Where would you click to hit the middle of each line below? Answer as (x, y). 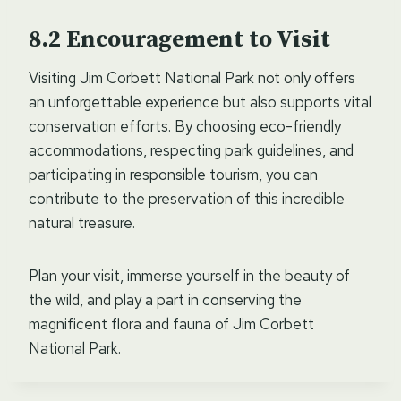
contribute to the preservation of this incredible (187, 198)
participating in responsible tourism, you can (173, 174)
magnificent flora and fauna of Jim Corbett (171, 324)
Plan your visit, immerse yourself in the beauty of (189, 275)
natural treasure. (82, 222)
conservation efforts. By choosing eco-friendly (185, 126)
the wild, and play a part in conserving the (165, 299)
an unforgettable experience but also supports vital (200, 102)
